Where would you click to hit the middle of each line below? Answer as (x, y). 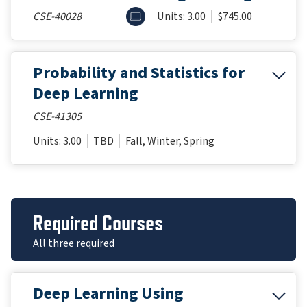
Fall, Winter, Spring (170, 141)
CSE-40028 (57, 16)
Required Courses (98, 222)
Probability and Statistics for (139, 73)
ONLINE (147, 19)
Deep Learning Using (108, 293)
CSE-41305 (57, 116)
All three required (74, 243)
